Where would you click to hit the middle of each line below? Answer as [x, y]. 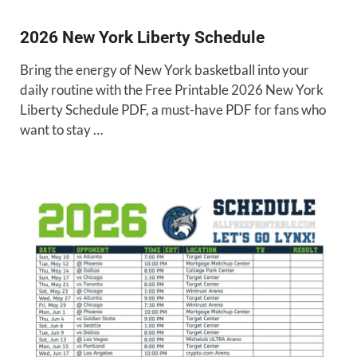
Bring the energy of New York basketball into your [165, 69]
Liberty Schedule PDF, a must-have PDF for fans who [173, 109]
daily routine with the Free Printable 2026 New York [172, 89]
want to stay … [61, 129]
